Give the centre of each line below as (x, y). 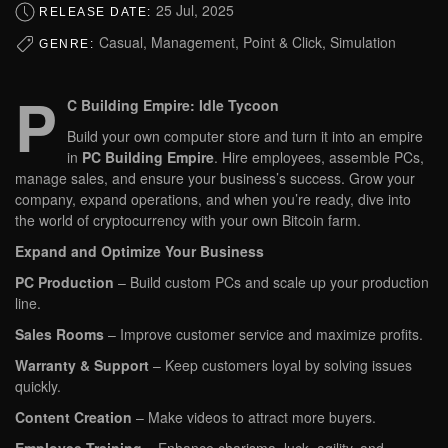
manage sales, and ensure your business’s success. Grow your (215, 178)
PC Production (64, 282)
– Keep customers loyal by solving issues (280, 365)
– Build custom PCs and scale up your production (271, 282)
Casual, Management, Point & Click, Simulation (247, 41)
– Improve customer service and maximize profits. (263, 334)
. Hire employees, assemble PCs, (319, 157)
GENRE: (69, 43)
